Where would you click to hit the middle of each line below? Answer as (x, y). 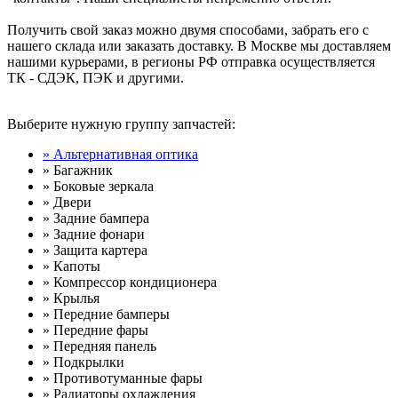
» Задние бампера (96, 218)
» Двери (67, 202)
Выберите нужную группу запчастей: (121, 123)
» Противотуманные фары (123, 378)
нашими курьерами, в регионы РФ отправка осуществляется (191, 61)
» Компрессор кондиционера (130, 282)
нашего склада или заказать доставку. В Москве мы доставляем (199, 45)
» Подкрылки (84, 362)
